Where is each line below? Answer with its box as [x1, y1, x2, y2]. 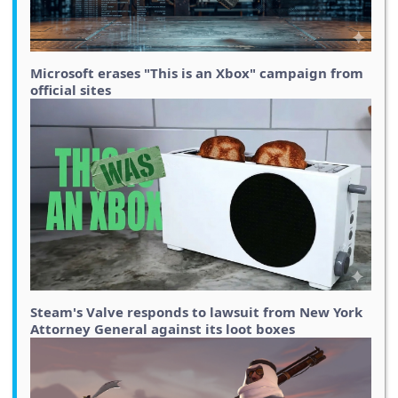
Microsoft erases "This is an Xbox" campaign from [30, 64, 363, 83]
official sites [30, 81, 111, 99]
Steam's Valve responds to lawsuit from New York [30, 303, 362, 322]
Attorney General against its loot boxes [30, 320, 295, 338]
